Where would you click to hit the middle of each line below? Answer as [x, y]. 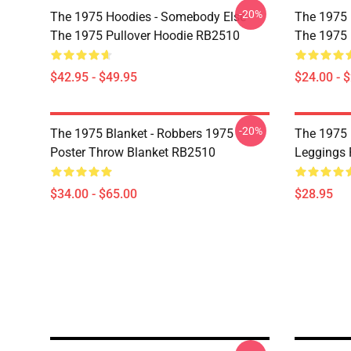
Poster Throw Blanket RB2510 [133, 152]
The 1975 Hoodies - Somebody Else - [151, 17]
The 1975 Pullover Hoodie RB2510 [145, 36]
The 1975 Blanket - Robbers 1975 [142, 134]
